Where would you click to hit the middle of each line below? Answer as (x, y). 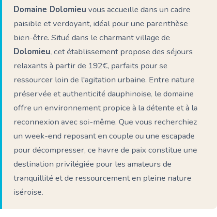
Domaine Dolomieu (50, 9)
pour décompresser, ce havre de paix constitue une (105, 150)
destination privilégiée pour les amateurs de (93, 164)
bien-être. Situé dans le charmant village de (92, 38)
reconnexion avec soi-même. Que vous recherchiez (105, 122)
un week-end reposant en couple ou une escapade (104, 136)
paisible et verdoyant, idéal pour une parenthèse (101, 23)
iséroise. (28, 192)
